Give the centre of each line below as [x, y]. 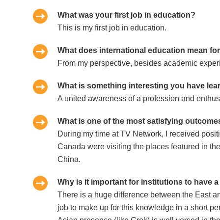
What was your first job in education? [127, 15]
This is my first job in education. [112, 28]
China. [69, 160]
